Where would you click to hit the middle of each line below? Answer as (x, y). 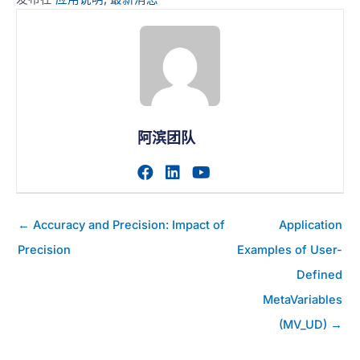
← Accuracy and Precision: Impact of (121, 225)
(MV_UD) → (311, 325)
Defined (319, 275)
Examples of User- (290, 250)
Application (311, 225)
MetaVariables (303, 300)
